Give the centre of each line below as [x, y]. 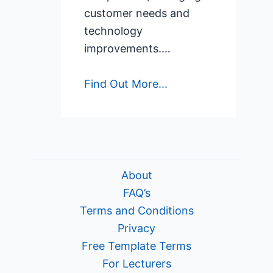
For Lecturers [136, 264]
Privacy [136, 228]
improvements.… [128, 49]
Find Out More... [126, 84]
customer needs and [137, 13]
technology [114, 31]
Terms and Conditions [136, 211]
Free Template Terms [136, 246]
